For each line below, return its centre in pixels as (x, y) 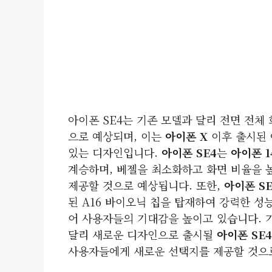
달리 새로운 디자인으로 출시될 (142, 234)
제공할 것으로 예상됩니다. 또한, (146, 185)
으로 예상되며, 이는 (117, 136)
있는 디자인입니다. (115, 152)
